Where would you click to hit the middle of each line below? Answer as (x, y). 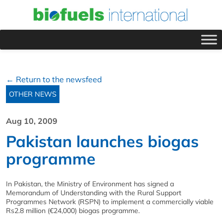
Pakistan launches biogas (102, 141)
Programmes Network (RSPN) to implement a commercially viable (110, 201)
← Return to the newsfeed (54, 79)
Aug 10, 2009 (32, 121)
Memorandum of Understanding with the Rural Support (94, 193)
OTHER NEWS (33, 94)
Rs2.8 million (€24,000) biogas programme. (73, 210)
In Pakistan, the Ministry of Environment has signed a (90, 184)
